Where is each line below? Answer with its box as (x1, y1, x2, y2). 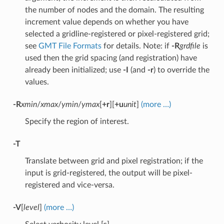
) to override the (153, 65, 209, 74)
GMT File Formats (38, 41, 101, 50)
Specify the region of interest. (24, 117, 129, 125)
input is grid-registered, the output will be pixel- (24, 168, 192, 177)
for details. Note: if (101, 41, 171, 50)
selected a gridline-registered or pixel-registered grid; (24, 29, 209, 38)
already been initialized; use (24, 65, 123, 74)
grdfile (179, 41, 200, 50)
